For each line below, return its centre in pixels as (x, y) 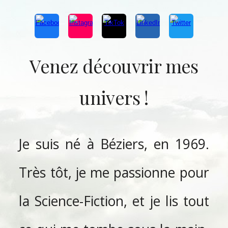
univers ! (114, 97)
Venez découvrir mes (114, 66)
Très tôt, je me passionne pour (114, 172)
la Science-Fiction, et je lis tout (114, 201)
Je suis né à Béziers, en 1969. (114, 144)
